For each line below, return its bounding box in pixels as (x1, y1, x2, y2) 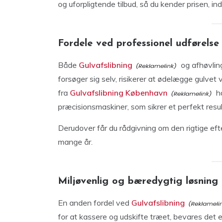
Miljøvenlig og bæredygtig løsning (58, 176, 218, 186)
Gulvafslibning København (70, 87, 167, 98)
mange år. (58, 136, 93, 147)
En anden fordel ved (58, 197, 129, 208)
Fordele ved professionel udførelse (58, 38, 219, 49)
